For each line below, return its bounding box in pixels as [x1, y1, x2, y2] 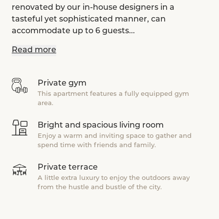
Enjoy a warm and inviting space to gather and [38, 133, 192, 140]
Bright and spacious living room [38, 122, 164, 130]
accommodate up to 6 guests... [12, 27, 135, 36]
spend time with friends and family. [38, 142, 156, 149]
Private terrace [38, 164, 98, 172]
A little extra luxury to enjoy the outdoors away [38, 175, 190, 182]
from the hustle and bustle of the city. [38, 184, 162, 191]
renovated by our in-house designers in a [12, 4, 175, 12]
